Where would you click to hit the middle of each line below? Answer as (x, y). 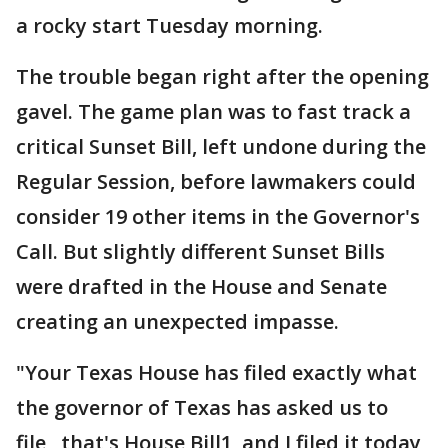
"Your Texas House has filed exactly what (216, 372)
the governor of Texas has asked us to (202, 407)
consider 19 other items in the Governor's (218, 216)
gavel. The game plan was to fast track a (213, 111)
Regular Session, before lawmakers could (216, 181)
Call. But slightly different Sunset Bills (200, 251)
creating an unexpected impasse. (177, 321)
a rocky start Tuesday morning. (169, 25)
